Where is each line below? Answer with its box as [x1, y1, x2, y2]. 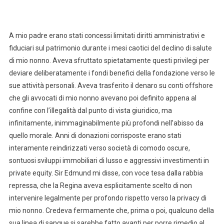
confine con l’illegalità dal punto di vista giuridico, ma [8, 106, 172, 114]
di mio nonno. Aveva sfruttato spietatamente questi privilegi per [8, 56, 209, 64]
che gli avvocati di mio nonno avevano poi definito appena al [8, 93, 196, 102]
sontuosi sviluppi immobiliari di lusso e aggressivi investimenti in [8, 156, 209, 164]
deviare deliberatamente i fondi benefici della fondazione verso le [8, 68, 215, 77]
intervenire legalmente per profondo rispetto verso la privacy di [8, 193, 206, 202]
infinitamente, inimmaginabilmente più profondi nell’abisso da [8, 118, 203, 127]
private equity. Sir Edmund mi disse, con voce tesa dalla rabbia [8, 168, 203, 177]
